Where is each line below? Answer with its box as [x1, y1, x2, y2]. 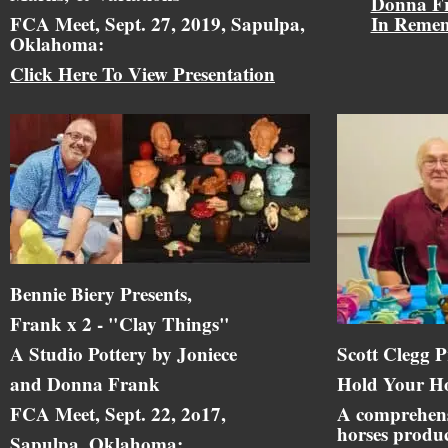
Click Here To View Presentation [10, 59, 275, 87]
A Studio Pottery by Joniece [10, 339, 237, 367]
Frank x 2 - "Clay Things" [10, 309, 230, 337]
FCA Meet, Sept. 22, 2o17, [10, 399, 226, 427]
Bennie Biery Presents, [10, 279, 192, 307]
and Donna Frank [10, 369, 160, 397]
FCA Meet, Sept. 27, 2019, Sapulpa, [10, 9, 305, 37]
